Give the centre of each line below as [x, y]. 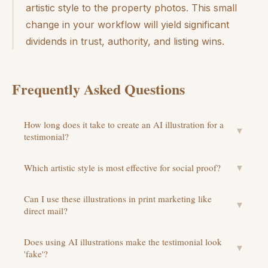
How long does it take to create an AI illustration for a [124, 125]
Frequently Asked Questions [98, 89]
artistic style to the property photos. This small [131, 8]
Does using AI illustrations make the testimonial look [123, 242]
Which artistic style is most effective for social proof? [122, 168]
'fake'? [36, 254]
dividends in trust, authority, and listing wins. [125, 42]
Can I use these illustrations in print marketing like [118, 199]
